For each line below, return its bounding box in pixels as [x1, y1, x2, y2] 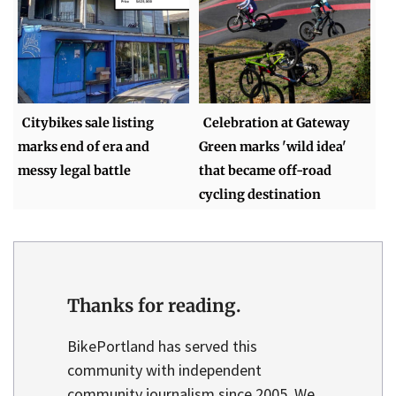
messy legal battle [18, 162, 132, 179]
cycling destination [199, 186, 322, 202]
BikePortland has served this [67, 335, 257, 356]
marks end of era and [18, 138, 150, 155]
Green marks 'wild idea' [199, 138, 347, 155]
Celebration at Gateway [203, 114, 351, 131]
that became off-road [199, 162, 332, 179]
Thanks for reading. [67, 293, 241, 316]
